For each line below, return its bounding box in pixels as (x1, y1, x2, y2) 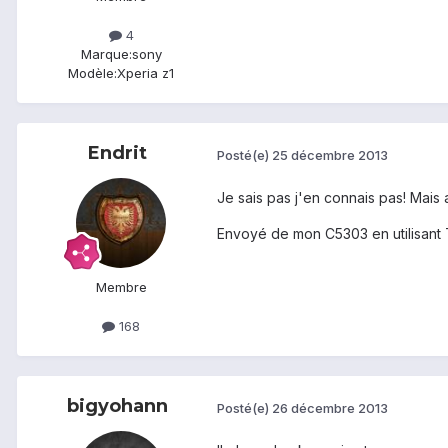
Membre (95, 279, 147, 296)
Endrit (87, 142, 147, 165)
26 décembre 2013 (272, 399, 388, 416)
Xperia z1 (117, 65, 174, 82)
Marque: (80, 46, 132, 63)
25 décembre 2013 (272, 146, 388, 163)
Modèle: (68, 65, 117, 82)
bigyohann (66, 395, 168, 418)
